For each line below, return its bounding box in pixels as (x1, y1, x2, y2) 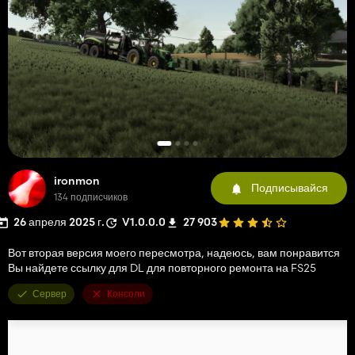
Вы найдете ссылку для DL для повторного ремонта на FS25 (8, 260, 316, 275)
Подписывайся (251, 181, 328, 196)
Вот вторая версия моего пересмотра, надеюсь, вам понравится (8, 245, 340, 260)
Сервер (32, 287, 67, 300)
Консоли (107, 287, 145, 300)
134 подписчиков (54, 190, 128, 203)
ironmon (54, 173, 100, 188)
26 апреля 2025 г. (13, 214, 105, 229)
